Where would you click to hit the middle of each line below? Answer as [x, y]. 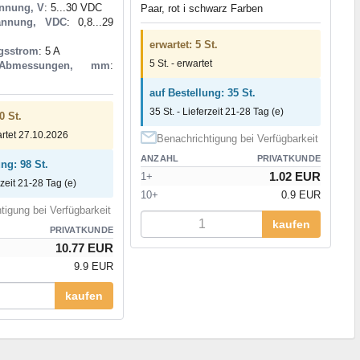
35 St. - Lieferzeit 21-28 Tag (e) [217, 111]
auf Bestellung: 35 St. [202, 92]
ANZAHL [160, 158]
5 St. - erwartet [181, 63]
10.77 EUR [84, 247]
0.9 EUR [301, 194]
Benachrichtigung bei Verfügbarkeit [237, 138]
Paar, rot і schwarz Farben [202, 8]
